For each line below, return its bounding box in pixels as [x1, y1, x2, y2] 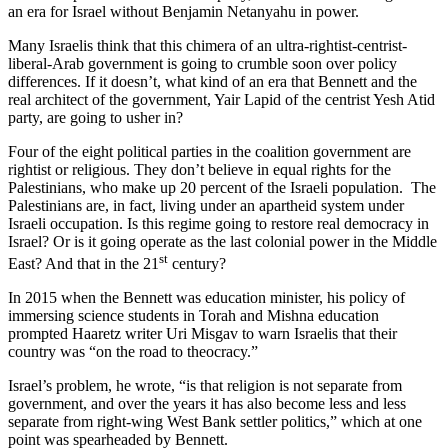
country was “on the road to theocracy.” [8, 342, 258, 360]
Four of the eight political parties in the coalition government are [8, 142, 411, 160]
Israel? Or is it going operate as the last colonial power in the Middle [8, 232, 437, 250]
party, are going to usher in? [8, 108, 183, 126]
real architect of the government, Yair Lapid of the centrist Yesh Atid [8, 90, 435, 108]
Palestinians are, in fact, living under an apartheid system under [8, 196, 404, 214]
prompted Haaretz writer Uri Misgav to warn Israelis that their [8, 324, 397, 342]
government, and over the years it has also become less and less [8, 394, 406, 412]
